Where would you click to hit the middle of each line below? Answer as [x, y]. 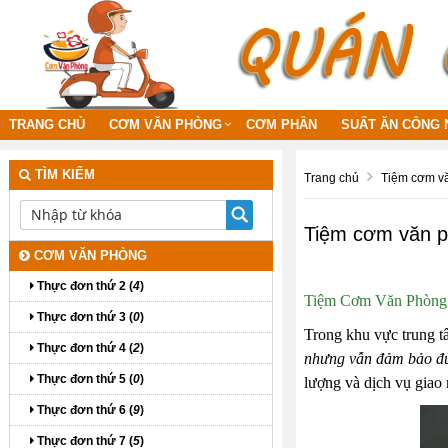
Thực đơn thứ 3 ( [83, 316]
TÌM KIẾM [63, 174]
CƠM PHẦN [281, 124]
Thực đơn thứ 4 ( [83, 347]
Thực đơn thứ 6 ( [83, 409]
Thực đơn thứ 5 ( [83, 378]
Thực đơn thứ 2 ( [83, 285]
